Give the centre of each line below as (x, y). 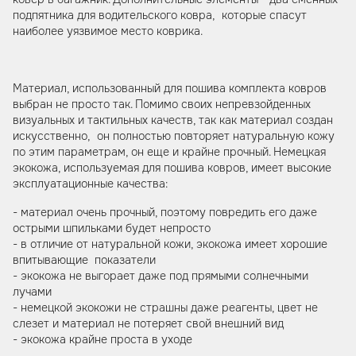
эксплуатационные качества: (90, 184)
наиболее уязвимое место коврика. (108, 31)
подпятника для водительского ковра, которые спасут (160, 15)
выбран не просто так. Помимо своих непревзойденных (162, 104)
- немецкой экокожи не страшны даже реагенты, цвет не (165, 308)
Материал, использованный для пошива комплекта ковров (170, 88)
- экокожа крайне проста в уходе (103, 339)
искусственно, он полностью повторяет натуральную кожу (174, 136)
